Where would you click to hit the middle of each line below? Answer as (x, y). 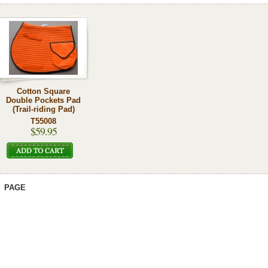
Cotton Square (43, 91)
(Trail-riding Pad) (43, 109)
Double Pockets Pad (43, 100)
